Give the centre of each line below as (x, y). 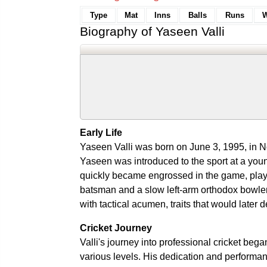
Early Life (101, 133)
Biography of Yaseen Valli (152, 31)
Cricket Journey (116, 228)
